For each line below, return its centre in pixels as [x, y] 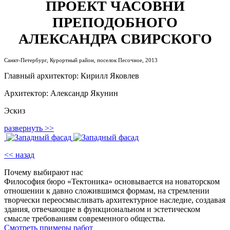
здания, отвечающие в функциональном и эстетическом [102, 209]
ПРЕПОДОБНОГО [115, 23]
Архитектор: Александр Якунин [61, 93]
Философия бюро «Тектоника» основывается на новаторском [112, 182]
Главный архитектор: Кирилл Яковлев [72, 76]
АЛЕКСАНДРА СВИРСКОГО [115, 39]
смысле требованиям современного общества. [85, 219]
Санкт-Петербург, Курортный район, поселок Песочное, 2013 [81, 60]
